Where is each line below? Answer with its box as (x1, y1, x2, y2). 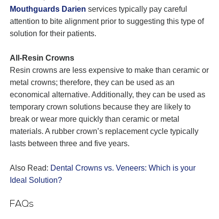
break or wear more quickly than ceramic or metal (10, 115, 179, 124)
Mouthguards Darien (10, 5, 86, 14)
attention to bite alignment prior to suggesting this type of (10, 17, 204, 26)
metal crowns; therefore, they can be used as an (10, 78, 175, 87)
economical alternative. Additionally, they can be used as (10, 90, 205, 99)
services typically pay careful (86, 5, 187, 14)
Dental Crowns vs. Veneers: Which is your (50, 164, 196, 173)
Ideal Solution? (10, 176, 62, 185)
